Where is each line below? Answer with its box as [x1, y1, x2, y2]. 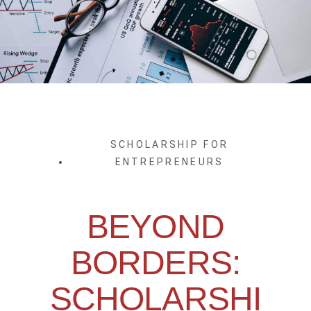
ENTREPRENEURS [115, 156, 224, 168]
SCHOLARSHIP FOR [110, 139, 229, 151]
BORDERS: [71, 244, 240, 282]
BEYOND [87, 208, 224, 246]
